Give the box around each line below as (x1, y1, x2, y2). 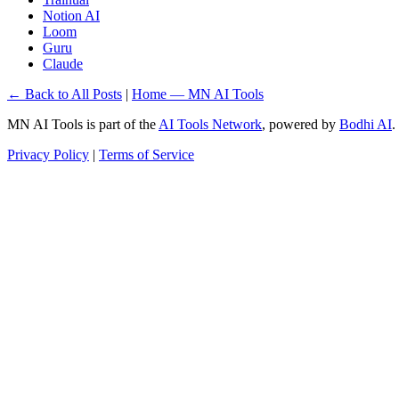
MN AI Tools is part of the (7, 116, 159, 132)
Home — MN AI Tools (132, 85, 264, 102)
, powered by (262, 116, 339, 132)
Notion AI (43, 7, 100, 23)
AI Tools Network (159, 116, 262, 132)
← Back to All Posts (7, 85, 122, 102)
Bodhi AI (339, 116, 392, 132)
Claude (43, 55, 83, 71)
